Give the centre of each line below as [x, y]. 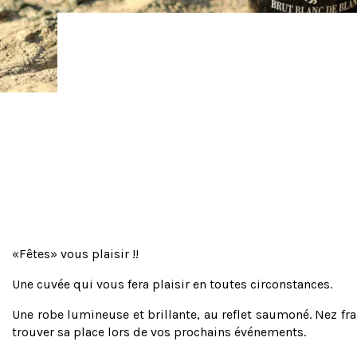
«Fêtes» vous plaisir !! [75, 253]
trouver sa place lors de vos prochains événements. [159, 331]
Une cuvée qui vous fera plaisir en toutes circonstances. [172, 284]
